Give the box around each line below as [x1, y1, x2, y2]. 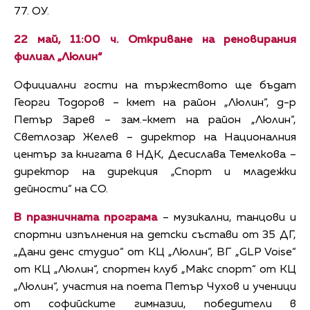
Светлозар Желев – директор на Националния [14, 131, 296, 143]
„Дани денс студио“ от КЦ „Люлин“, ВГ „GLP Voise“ [14, 246, 296, 258]
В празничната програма [14, 212, 158, 224]
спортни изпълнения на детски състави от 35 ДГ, [14, 229, 296, 241]
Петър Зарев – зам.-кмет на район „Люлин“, [14, 114, 296, 126]
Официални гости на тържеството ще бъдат [14, 80, 296, 91]
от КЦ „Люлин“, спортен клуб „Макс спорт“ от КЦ [14, 264, 296, 275]
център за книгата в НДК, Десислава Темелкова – [14, 149, 296, 161]
